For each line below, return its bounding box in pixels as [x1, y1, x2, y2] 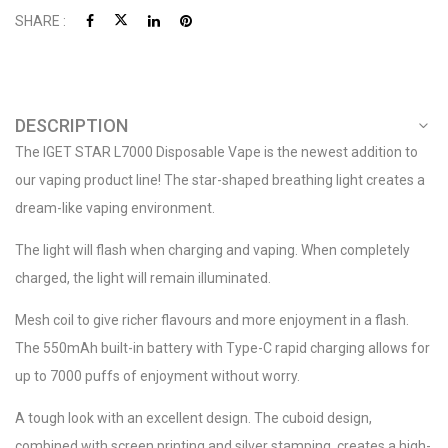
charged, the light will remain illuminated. [15, 270, 271, 287]
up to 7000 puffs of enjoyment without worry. [15, 368, 300, 385]
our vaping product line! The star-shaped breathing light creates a [15, 172, 425, 189]
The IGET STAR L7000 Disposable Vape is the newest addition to [15, 144, 418, 161]
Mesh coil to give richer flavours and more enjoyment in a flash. [15, 312, 409, 329]
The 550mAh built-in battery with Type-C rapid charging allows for [15, 340, 430, 357]
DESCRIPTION [15, 115, 128, 137]
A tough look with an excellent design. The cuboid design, [15, 410, 372, 427]
